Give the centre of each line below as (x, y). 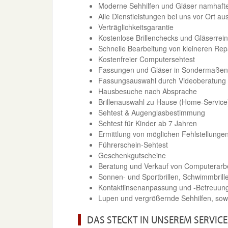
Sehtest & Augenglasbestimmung (152, 112)
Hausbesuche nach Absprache (148, 91)
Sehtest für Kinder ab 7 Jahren (148, 123)
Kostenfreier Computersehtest (147, 59)
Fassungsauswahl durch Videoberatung (162, 80)
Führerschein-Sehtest (133, 145)
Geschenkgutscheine (132, 155)
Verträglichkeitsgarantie (136, 27)
